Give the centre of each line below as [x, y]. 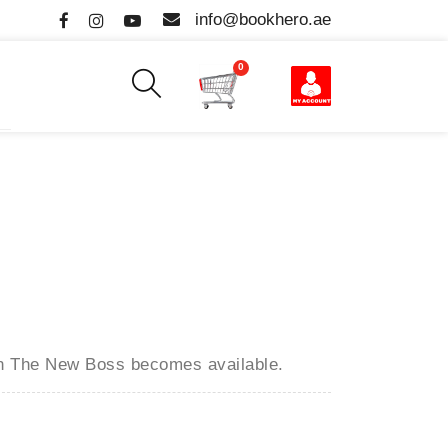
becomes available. [207, 364]
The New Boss [70, 364]
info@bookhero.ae [263, 19]
